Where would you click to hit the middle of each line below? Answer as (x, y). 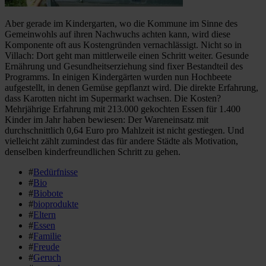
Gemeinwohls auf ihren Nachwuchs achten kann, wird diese (118, 34)
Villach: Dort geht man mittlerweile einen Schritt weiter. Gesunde (127, 55)
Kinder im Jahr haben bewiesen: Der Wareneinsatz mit (107, 119)
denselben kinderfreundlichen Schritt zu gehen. (93, 151)
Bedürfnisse (56, 172)
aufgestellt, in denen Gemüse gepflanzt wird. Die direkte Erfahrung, (132, 87)
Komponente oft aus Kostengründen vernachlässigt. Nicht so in (123, 45)
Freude (46, 246)
